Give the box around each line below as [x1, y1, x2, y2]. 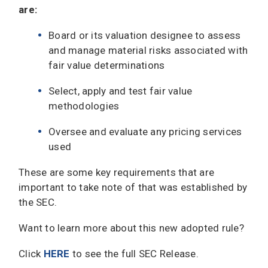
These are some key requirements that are [19, 166, 214, 178]
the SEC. [19, 196, 57, 208]
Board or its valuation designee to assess [48, 29, 241, 41]
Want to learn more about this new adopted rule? [19, 221, 244, 234]
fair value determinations [48, 59, 165, 71]
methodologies [48, 99, 120, 112]
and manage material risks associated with [48, 44, 248, 56]
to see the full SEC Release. [69, 247, 199, 260]
